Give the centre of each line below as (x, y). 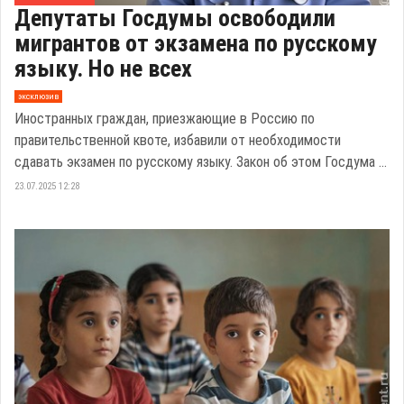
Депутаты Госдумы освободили (175, 18)
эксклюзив (38, 96)
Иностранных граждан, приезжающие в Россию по (165, 118)
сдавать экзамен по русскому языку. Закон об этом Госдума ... (201, 161)
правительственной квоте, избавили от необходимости (178, 140)
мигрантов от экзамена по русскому (196, 43)
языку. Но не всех (103, 68)
